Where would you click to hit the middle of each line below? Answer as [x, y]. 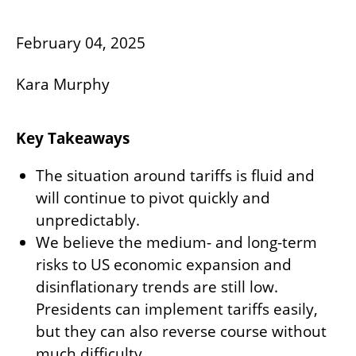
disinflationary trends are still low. [157, 287]
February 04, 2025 [81, 43]
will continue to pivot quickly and [153, 198]
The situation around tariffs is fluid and [175, 176]
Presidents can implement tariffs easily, [177, 309]
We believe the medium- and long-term [176, 242]
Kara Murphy [63, 84]
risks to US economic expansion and [164, 265]
